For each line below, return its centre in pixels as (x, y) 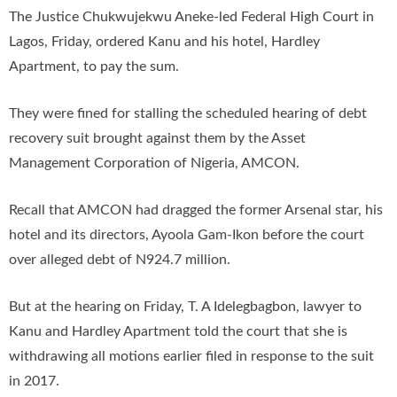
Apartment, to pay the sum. (94, 67)
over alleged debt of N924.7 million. (120, 260)
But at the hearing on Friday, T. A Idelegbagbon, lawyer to (185, 307)
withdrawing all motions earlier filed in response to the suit (191, 357)
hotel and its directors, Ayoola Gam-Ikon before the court (187, 235)
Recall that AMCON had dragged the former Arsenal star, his (196, 210)
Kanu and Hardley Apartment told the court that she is (178, 332)
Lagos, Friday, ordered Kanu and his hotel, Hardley (164, 42)
